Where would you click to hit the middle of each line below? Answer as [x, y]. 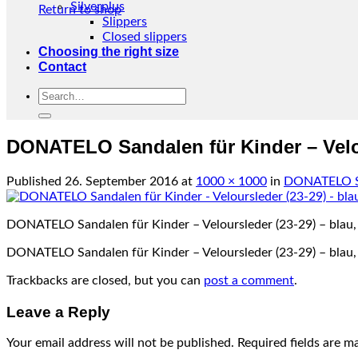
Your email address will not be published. [120, 343]
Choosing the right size [109, 52]
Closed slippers [145, 37]
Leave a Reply [58, 312]
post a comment [249, 280]
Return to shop [80, 10]
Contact [62, 67]
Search [57, 94]
